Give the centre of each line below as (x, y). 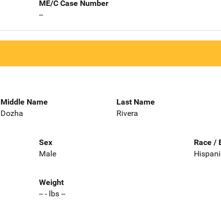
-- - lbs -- (52, 194)
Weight (51, 183)
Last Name (136, 102)
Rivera (127, 113)
